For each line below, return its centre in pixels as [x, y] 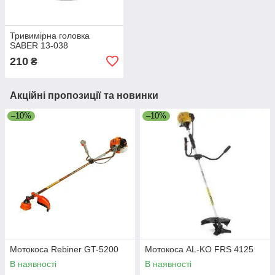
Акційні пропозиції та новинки [84, 95]
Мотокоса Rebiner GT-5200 [64, 249]
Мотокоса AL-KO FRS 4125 [199, 249]
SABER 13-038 [39, 45]
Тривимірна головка [50, 35]
